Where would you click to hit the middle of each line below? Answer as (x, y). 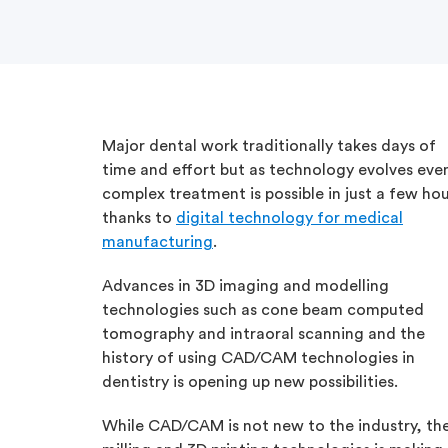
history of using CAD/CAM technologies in (258, 358)
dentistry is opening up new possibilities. (250, 382)
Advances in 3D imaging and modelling (245, 286)
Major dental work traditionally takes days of (269, 146)
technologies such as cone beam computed (263, 310)
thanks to (139, 218)
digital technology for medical (289, 218)
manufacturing (157, 242)
